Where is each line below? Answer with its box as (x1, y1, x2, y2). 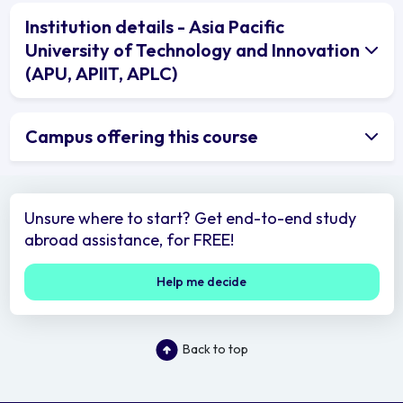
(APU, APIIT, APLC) (25, 61, 177, 85)
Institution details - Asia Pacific (25, 14, 284, 38)
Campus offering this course (25, 124, 258, 148)
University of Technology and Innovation (25, 38, 360, 61)
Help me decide (157, 273, 246, 290)
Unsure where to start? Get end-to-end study (23, 207, 356, 228)
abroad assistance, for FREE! (23, 228, 234, 250)
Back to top (182, 341, 248, 358)
